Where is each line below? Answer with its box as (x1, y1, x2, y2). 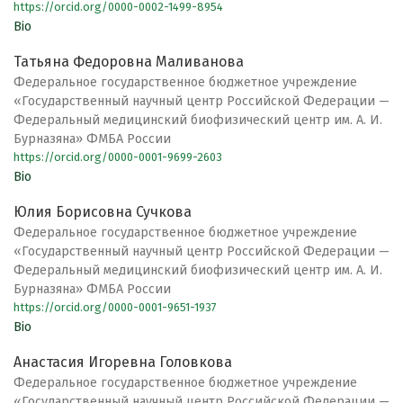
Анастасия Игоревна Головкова (13, 354, 232, 372)
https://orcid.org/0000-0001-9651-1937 (13, 300, 217, 315)
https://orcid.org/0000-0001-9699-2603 (13, 150, 222, 165)
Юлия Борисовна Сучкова (13, 203, 192, 221)
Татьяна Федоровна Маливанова (13, 53, 244, 71)
